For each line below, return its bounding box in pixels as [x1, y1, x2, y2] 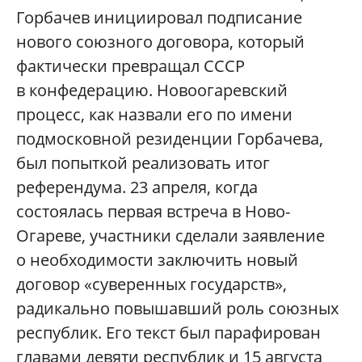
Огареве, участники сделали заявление [16, 225, 325, 247]
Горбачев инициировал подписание [16, 6, 302, 29]
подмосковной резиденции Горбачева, [16, 128, 323, 150]
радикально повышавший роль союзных [16, 297, 339, 320]
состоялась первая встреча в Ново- [16, 200, 290, 223]
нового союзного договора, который [16, 31, 305, 53]
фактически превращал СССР [16, 55, 245, 78]
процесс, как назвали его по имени [16, 103, 293, 126]
